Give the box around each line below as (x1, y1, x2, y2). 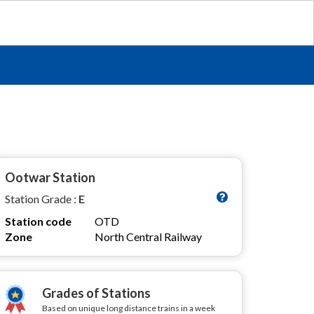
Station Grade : (5, 192, 78, 205)
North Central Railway (95, 230, 202, 243)
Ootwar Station (5, 170, 95, 185)
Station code (5, 214, 71, 228)
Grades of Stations (42, 285, 151, 301)
